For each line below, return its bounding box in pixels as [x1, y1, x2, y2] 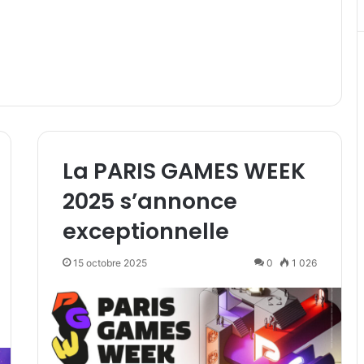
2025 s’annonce [62, 186, 237, 217]
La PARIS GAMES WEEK [62, 156, 305, 187]
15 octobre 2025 [72, 257, 147, 270]
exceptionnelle [62, 216, 229, 247]
